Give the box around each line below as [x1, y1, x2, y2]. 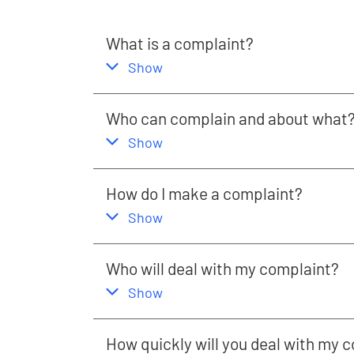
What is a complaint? [106, 33, 254, 53]
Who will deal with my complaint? [106, 258, 339, 278]
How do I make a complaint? [106, 183, 303, 203]
